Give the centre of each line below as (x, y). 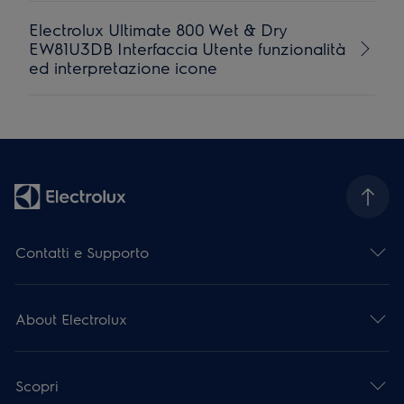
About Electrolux (72, 318)
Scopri (37, 385)
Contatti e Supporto (83, 252)
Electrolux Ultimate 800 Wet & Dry (159, 29)
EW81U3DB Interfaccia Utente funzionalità (188, 48)
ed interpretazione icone (124, 67)
